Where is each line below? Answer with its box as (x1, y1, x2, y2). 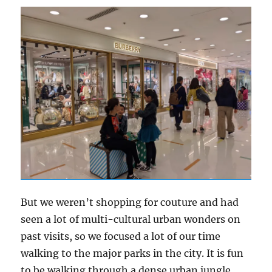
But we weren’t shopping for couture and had (21, 196, 239, 209)
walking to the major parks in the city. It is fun (21, 247, 244, 260)
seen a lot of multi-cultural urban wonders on (21, 213, 241, 226)
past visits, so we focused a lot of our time (21, 230, 221, 243)
